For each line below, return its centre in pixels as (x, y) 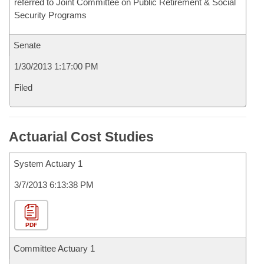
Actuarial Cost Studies (81, 137)
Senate (27, 45)
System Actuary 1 (48, 164)
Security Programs (50, 15)
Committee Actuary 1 (54, 248)
